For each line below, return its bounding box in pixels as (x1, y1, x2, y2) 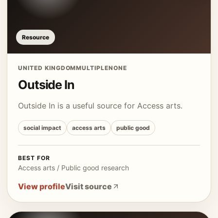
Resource (22, 34, 49, 41)
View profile (18, 182, 65, 191)
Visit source (65, 182, 112, 191)
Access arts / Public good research (18, 163, 129, 172)
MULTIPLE (76, 64, 109, 72)
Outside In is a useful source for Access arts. (18, 101, 182, 110)
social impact (23, 124, 61, 131)
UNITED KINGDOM (18, 64, 76, 72)
